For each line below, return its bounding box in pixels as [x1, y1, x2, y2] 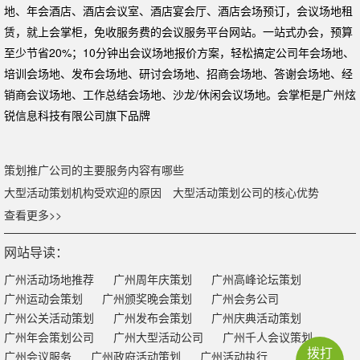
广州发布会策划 [113, 309, 192, 326]
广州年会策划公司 [4, 329, 94, 346]
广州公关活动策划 [4, 309, 94, 326]
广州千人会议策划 [223, 329, 313, 346]
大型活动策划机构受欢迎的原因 [4, 184, 162, 201]
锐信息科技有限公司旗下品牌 [4, 106, 150, 123]
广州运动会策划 [4, 290, 83, 307]
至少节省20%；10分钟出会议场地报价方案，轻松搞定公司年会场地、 [4, 43, 354, 60]
